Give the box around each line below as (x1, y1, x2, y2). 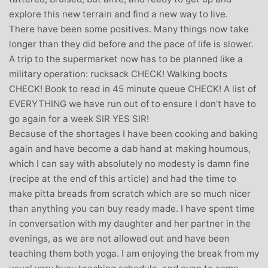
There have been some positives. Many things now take (9, 23, 249, 35)
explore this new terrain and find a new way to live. (9, 8, 228, 20)
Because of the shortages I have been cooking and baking (9, 127, 258, 139)
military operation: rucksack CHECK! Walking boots (9, 68, 227, 80)
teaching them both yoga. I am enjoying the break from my (9, 247, 259, 259)
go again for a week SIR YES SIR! (9, 112, 149, 124)
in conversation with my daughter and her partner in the (9, 217, 251, 229)
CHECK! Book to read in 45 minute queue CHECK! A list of (9, 83, 256, 95)
